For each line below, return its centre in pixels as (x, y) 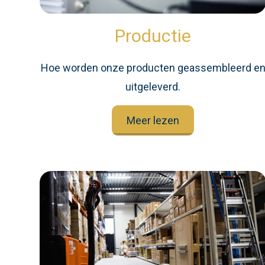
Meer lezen (153, 120)
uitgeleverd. (153, 87)
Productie (153, 36)
